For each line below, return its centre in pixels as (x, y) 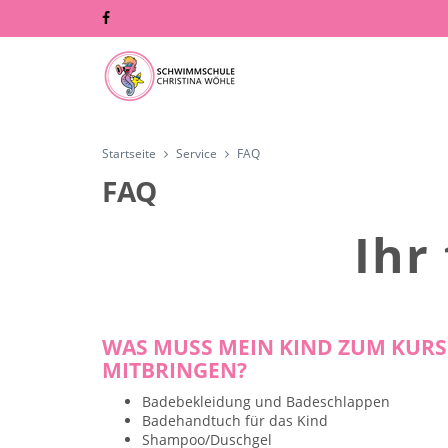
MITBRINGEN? (174, 370)
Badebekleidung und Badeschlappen (266, 401)
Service (196, 153)
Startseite (129, 153)
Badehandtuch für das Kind (235, 420)
